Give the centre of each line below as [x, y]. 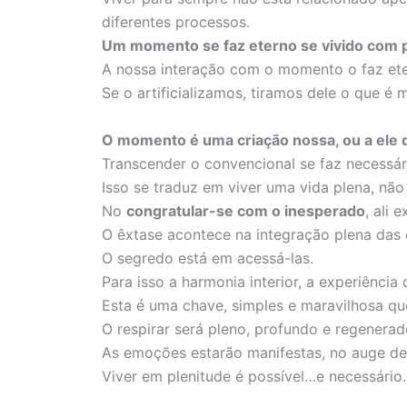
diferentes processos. [176, 22]
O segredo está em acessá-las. [208, 258]
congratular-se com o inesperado [246, 211]
